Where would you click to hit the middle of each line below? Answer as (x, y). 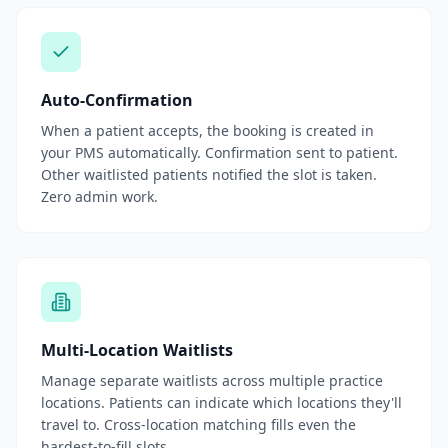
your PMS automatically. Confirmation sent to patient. (219, 152)
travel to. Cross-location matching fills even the (198, 424)
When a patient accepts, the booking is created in (207, 130)
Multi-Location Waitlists (137, 350)
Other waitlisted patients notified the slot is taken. (209, 174)
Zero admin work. (99, 196)
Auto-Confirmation (117, 100)
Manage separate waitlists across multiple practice (212, 380)
